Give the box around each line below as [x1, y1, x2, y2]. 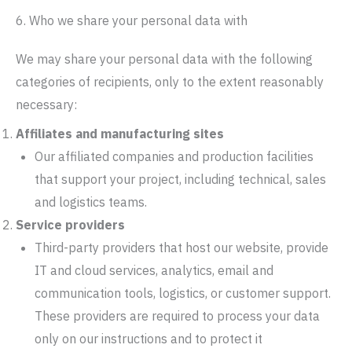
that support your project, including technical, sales [35, 171, 326, 187]
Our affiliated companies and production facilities [35, 148, 313, 164]
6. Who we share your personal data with [16, 13, 247, 28]
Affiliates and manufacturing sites [16, 126, 224, 141]
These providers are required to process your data [35, 308, 320, 324]
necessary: [16, 97, 77, 112]
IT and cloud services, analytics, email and [35, 262, 273, 278]
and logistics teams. [35, 194, 147, 210]
